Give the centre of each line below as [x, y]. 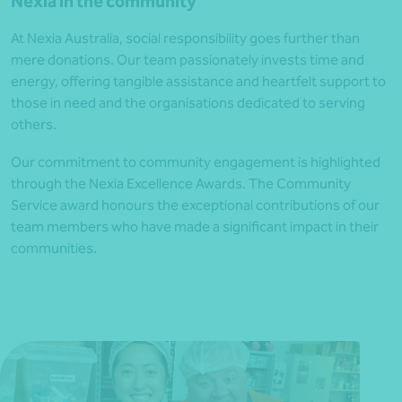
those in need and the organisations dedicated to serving [188, 103]
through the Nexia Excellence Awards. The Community [181, 184]
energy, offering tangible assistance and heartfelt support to [198, 82]
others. [34, 125]
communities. [54, 249]
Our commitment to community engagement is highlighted [196, 162]
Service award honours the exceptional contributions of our [195, 205]
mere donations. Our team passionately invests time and [188, 60]
